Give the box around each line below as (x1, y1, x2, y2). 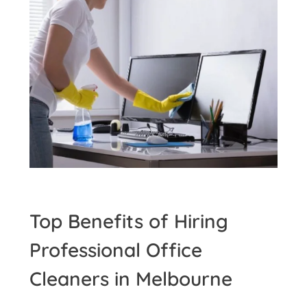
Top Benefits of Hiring (29, 209, 228, 234)
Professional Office (29, 238, 202, 262)
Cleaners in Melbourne (29, 267, 232, 291)
